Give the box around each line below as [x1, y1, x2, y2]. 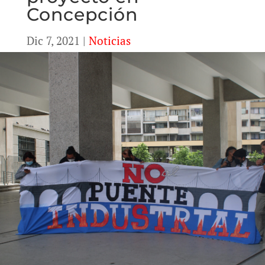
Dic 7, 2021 [26, 33, 80, 48]
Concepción [26, 4, 138, 25]
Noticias [88, 33, 131, 48]
